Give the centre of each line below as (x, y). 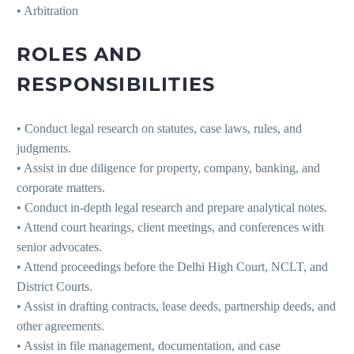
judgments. (44, 149)
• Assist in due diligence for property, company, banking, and (168, 168)
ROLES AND (79, 55)
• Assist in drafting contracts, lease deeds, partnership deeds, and (176, 307)
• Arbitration (47, 11)
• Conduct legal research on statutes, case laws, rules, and (159, 129)
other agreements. (60, 326)
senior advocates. (59, 247)
